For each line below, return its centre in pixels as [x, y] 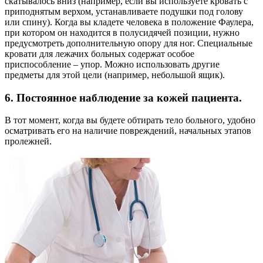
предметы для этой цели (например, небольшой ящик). [115, 75]
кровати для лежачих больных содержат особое [100, 53]
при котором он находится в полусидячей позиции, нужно [122, 32]
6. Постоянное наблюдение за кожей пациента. [123, 97]
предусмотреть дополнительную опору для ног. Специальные [129, 43]
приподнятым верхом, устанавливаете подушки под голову [124, 11]
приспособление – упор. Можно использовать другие [112, 64]
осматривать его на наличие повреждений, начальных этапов [128, 131]
